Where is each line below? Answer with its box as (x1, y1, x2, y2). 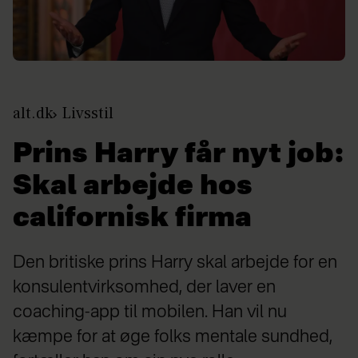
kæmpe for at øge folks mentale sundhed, (13, 328, 332, 346)
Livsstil (62, 102, 113, 124)
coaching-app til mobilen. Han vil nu (13, 303, 287, 321)
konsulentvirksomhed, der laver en (13, 278, 276, 296)
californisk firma (13, 205, 252, 233)
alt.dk (13, 102, 53, 124)
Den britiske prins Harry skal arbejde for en (13, 253, 337, 272)
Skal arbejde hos (13, 173, 253, 201)
